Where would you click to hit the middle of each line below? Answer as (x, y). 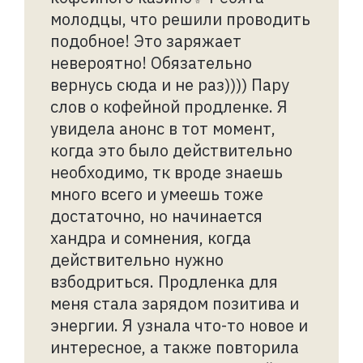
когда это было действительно (171, 150)
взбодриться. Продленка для (164, 281)
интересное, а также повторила (175, 347)
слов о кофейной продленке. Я (169, 106)
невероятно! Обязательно (151, 62)
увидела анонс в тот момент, (163, 128)
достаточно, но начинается (156, 216)
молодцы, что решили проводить (180, 19)
